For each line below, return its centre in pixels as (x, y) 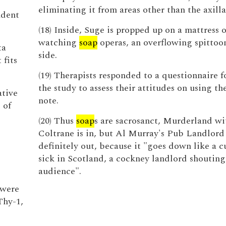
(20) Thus (57, 121)
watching (59, 43)
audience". (60, 171)
